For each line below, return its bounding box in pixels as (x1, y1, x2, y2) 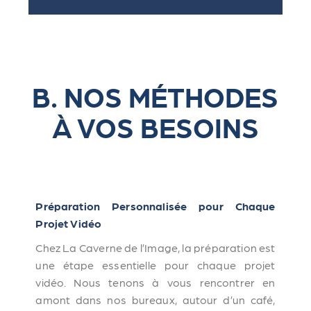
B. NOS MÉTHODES (32, 79, 279, 112)
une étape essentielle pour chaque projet (35, 258, 276, 271)
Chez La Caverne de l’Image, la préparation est (35, 241, 276, 254)
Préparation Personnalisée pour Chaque (35, 199, 276, 212)
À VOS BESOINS (51, 110, 259, 143)
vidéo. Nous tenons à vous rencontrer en (35, 276, 276, 289)
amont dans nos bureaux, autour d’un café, (35, 293, 276, 306)
